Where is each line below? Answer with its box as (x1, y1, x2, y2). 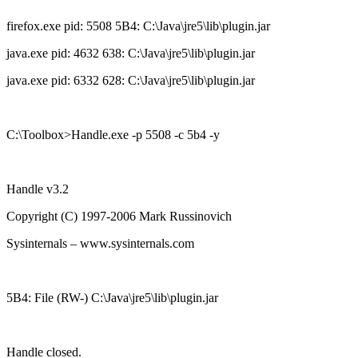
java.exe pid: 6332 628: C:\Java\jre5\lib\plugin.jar (6, 73, 255, 87)
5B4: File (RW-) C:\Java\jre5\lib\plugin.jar (6, 290, 218, 304)
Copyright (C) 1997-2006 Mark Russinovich (6, 209, 232, 223)
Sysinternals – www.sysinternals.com (6, 236, 194, 250)
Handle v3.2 (6, 181, 69, 196)
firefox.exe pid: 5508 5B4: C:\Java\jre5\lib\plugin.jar (6, 18, 270, 33)
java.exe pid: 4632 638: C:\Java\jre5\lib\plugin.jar (6, 46, 255, 60)
